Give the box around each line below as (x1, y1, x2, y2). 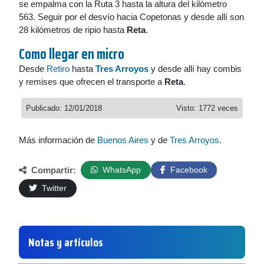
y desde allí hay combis (148, 64, 242, 74)
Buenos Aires (97, 135, 148, 145)
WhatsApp (100, 165, 141, 174)
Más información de (19, 135, 97, 145)
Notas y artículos (28, 233, 103, 252)
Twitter (39, 183, 67, 193)
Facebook (168, 165, 207, 174)
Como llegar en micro (19, 43, 124, 65)
